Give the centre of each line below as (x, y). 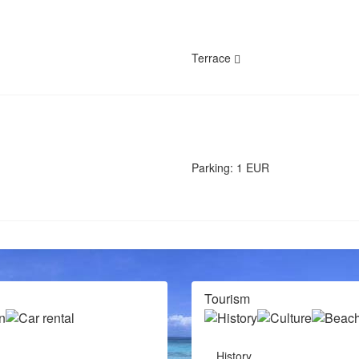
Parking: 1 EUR (230, 167)
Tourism (227, 298)
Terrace (213, 57)
